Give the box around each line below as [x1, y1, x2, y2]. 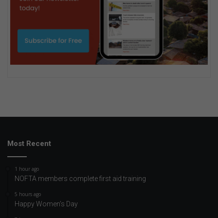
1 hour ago [15, 165, 39, 173]
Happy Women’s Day [15, 200, 78, 208]
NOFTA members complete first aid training [15, 175, 146, 183]
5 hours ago [15, 191, 41, 198]
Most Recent [7, 139, 51, 148]
